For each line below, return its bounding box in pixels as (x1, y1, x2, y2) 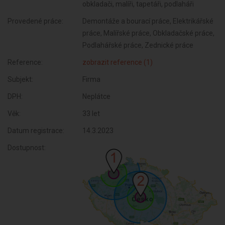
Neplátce (82, 92, 111, 100)
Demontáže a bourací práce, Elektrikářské (82, 17, 214, 25)
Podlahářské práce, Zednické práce (82, 41, 194, 49)
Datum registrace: (8, 127, 64, 135)
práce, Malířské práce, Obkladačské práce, (82, 29, 215, 37)
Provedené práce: (8, 17, 63, 25)
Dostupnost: (8, 144, 46, 152)
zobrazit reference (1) (82, 58, 153, 66)
